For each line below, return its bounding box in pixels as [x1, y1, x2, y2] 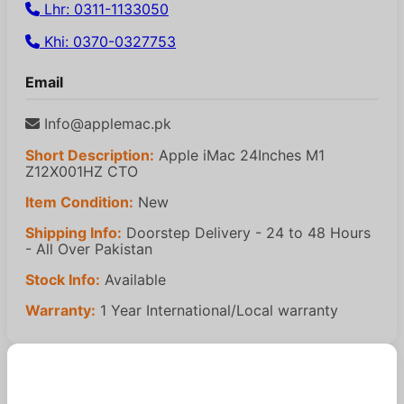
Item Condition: [25, 193, 133, 212]
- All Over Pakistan [25, 240, 152, 259]
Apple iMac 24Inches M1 [154, 146, 325, 165]
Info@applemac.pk [40, 115, 171, 133]
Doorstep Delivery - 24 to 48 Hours [122, 224, 371, 243]
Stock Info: [25, 271, 100, 289]
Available [100, 271, 166, 289]
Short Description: [25, 146, 154, 165]
